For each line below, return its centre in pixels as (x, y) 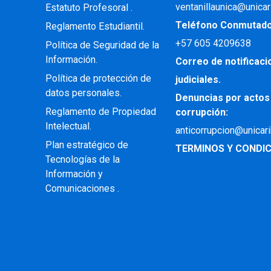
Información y (74, 174)
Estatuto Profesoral (88, 8)
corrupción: (202, 113)
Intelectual (67, 126)
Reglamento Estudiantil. (95, 27)
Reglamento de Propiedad (100, 112)
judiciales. (198, 80)
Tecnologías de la (82, 160)
